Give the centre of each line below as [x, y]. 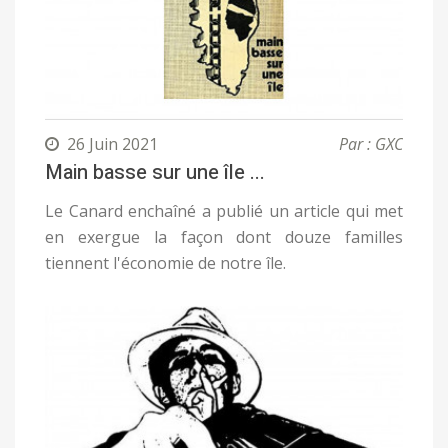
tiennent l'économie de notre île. [165, 263]
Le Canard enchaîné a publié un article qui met [224, 211]
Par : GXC [371, 144]
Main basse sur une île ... [155, 173]
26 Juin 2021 [112, 144]
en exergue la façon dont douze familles [224, 237]
